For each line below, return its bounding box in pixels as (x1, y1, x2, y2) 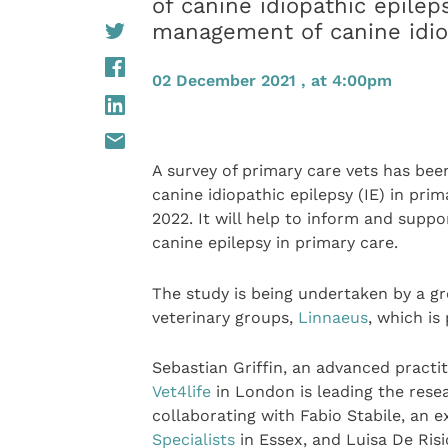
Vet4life (151, 382, 211, 402)
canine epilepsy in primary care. (151, 233, 398, 253)
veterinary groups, (151, 307, 298, 327)
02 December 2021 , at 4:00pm (151, 71, 392, 91)
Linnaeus (297, 307, 368, 327)
